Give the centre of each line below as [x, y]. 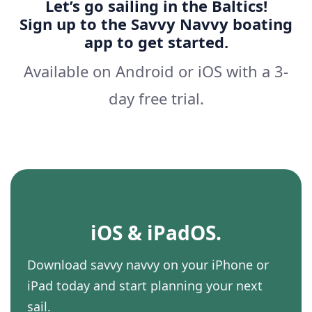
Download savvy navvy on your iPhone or [148, 265]
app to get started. [156, 42]
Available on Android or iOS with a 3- [156, 71]
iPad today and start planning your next [145, 286]
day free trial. [156, 99]
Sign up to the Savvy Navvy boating [156, 24]
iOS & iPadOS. [156, 233]
